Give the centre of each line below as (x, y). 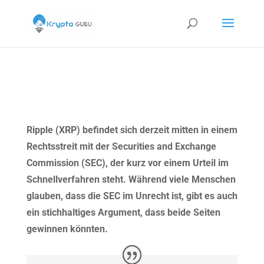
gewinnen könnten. (67, 229)
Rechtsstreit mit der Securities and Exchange (121, 146)
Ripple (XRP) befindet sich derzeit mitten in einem (132, 130)
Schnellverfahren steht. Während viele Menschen (131, 179)
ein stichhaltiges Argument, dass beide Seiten (123, 212)
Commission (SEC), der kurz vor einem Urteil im (127, 163)
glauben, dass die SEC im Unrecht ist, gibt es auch (132, 196)
